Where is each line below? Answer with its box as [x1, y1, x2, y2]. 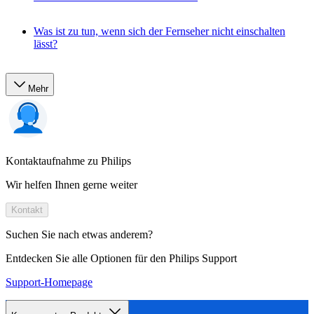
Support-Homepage [6, 275, 93, 288]
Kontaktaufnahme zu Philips [6, 154, 131, 167]
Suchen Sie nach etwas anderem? [6, 228, 153, 240]
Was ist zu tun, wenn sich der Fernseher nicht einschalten [34, 25, 285, 37]
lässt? [34, 37, 57, 50]
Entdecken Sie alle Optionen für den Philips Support [6, 252, 237, 264]
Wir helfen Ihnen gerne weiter [6, 178, 137, 191]
